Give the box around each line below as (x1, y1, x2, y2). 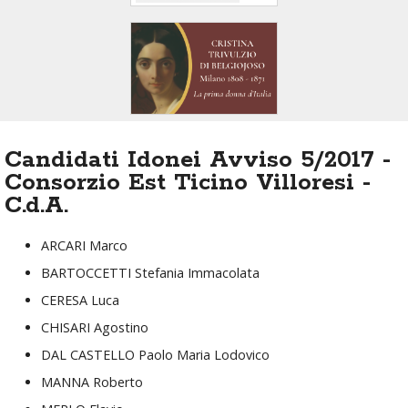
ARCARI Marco (41, 237, 127, 255)
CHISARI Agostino (41, 319, 148, 337)
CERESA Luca (41, 291, 119, 310)
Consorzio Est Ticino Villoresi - (5, 168, 372, 198)
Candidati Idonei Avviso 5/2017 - (5, 145, 392, 175)
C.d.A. (5, 190, 68, 220)
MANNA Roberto (41, 373, 143, 392)
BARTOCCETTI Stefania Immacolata (41, 264, 260, 282)
